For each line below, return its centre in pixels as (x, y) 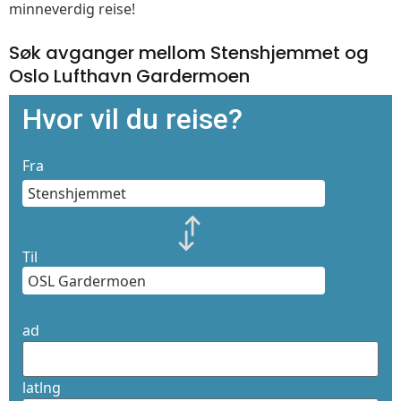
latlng (42, 388)
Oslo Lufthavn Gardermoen (129, 77)
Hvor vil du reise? (132, 119)
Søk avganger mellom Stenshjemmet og (189, 53)
